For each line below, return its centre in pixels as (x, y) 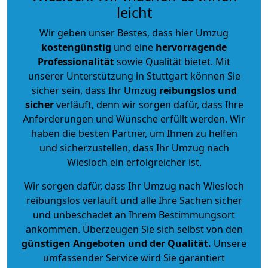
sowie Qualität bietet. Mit (172, 61)
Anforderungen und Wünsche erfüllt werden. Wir (134, 119)
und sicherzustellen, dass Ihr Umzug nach (134, 147)
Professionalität (76, 61)
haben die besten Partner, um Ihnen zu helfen (134, 133)
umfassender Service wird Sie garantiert (134, 258)
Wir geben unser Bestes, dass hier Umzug (134, 33)
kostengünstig (76, 47)
